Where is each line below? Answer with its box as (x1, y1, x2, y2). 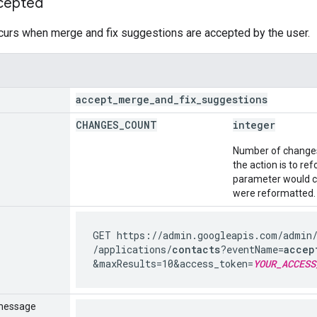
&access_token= (173, 256, 253, 270)
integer (233, 117, 275, 132)
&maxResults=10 (93, 256, 173, 270)
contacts (172, 242, 220, 256)
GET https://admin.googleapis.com (93, 228, 277, 242)
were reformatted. (233, 187, 316, 199)
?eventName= (220, 242, 284, 256)
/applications (93, 242, 166, 256)
